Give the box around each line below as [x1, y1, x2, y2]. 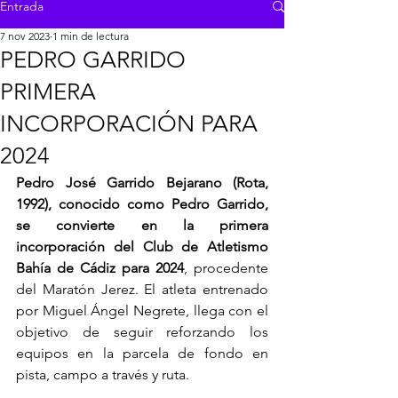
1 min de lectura [52, 29, 129, 43]
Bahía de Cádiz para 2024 [16, 259, 184, 276]
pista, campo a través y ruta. [16, 366, 193, 383]
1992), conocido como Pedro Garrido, [16, 195, 268, 212]
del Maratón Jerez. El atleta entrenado [16, 281, 268, 298]
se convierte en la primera [16, 217, 268, 234]
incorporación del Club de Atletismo [16, 238, 268, 255]
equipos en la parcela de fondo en [16, 345, 268, 362]
